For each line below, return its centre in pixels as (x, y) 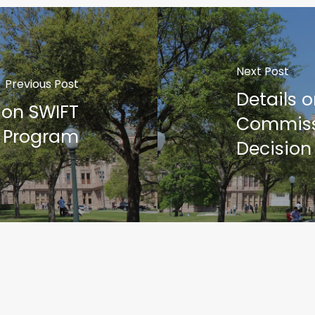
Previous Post (42, 84)
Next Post (262, 72)
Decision (274, 149)
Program (41, 136)
